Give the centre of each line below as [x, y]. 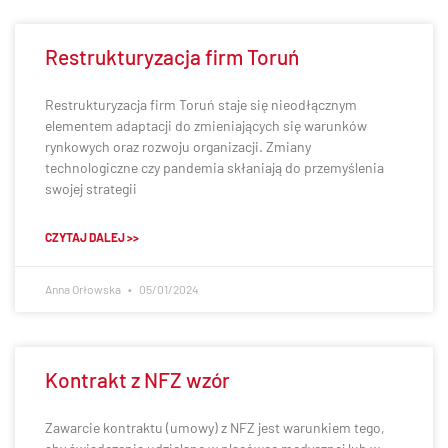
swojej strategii [91, 188]
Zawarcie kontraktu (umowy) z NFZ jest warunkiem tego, [215, 427]
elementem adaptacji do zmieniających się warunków [206, 125]
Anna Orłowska [84, 289]
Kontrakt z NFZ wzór [137, 379]
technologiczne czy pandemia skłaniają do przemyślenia [214, 167]
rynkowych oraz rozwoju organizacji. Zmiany [178, 146]
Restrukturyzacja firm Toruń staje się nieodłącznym [201, 104]
